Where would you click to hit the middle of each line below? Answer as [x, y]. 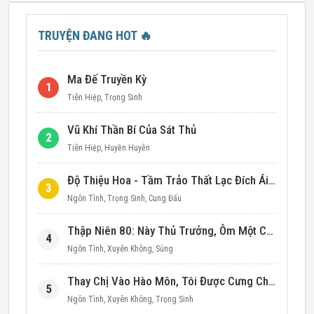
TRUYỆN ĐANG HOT [89, 35]
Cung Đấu [165, 198]
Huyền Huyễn [127, 148]
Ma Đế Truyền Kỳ [107, 79]
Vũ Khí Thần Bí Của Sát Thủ [132, 130]
